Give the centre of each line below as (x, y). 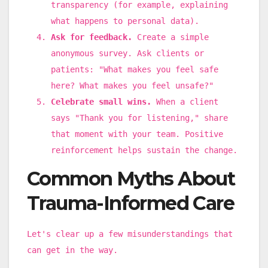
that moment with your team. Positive (137, 134)
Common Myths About (131, 178)
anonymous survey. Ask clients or (127, 54)
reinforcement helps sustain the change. (144, 150)
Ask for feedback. (92, 37)
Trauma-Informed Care (130, 203)
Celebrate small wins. (101, 102)
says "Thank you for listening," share (139, 118)
